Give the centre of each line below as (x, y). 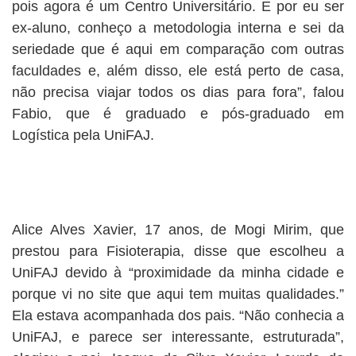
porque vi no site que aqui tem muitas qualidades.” (178, 294)
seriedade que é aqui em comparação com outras (178, 49)
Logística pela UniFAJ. (83, 135)
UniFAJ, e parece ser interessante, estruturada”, (178, 337)
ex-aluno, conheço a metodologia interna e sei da (178, 28)
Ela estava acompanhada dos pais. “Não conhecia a (178, 315)
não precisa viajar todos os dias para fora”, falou (178, 92)
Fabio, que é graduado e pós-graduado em (178, 114)
